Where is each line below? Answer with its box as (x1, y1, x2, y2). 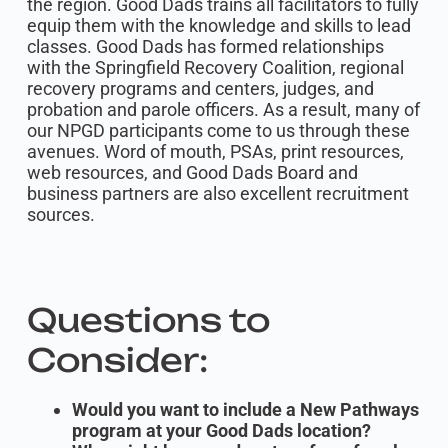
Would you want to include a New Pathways (71, 399, 419, 421)
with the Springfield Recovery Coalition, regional (26, 56, 404, 78)
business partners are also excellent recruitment (26, 182, 409, 204)
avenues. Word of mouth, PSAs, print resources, (26, 140, 404, 162)
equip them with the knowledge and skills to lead (26, 14, 411, 36)
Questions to (26, 299, 270, 340)
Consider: (26, 339, 224, 380)
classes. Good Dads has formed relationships (26, 35, 384, 57)
